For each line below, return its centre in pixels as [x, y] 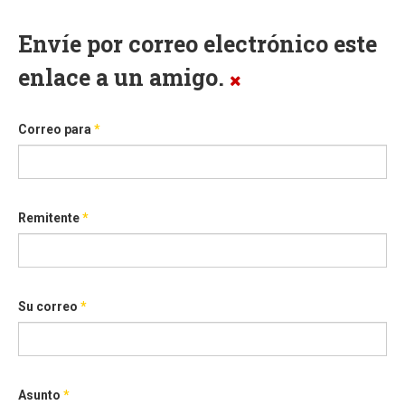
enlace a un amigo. [124, 77]
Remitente [49, 218]
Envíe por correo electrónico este [198, 44]
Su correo [48, 306]
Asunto [39, 395]
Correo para [55, 129]
